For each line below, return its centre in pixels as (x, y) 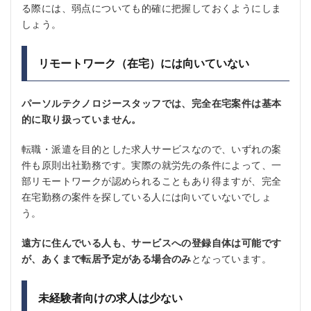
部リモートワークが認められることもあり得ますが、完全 (152, 181)
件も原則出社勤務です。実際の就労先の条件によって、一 (152, 165)
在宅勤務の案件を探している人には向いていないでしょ (146, 197)
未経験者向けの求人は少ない (110, 297)
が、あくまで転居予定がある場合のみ (107, 259)
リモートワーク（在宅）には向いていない (144, 63)
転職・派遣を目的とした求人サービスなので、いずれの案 (152, 149)
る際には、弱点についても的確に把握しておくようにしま (152, 8)
